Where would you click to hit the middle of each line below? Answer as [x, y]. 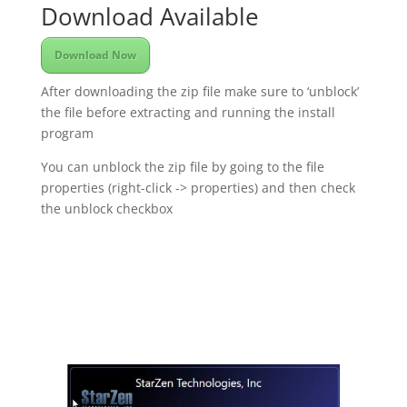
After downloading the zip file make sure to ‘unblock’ [199, 91]
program [67, 133]
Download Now [95, 55]
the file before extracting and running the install [188, 112]
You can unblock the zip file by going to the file [182, 167]
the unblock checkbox [106, 208]
